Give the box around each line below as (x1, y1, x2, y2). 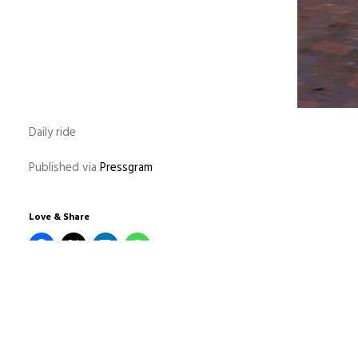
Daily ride (29, 123, 76, 142)
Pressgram (100, 158, 153, 177)
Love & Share (29, 209, 89, 225)
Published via (29, 158, 100, 177)
